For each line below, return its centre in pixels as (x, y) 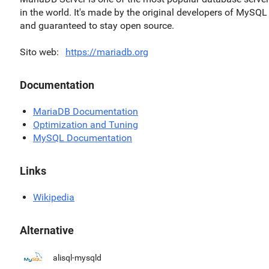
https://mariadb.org (107, 52)
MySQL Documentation (83, 138)
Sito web (38, 52)
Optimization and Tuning (86, 125)
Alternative (47, 230)
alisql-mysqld (77, 258)
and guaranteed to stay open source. (97, 26)
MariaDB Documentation (86, 111)
